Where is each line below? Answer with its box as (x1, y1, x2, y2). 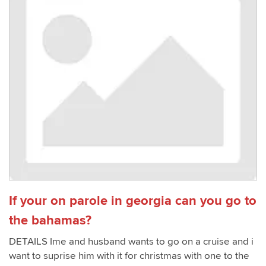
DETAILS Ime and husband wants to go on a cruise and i (9, 236, 254, 248)
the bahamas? (9, 213, 91, 228)
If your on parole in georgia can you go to (9, 193, 256, 208)
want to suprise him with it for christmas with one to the (9, 250, 249, 262)
